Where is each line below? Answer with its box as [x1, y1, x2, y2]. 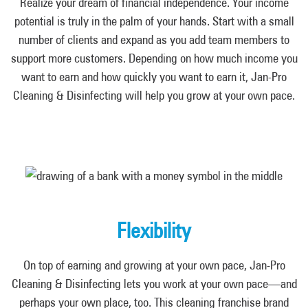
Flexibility [117, 218, 191, 243]
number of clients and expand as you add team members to [19, 32, 289, 47]
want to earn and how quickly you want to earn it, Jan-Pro [21, 69, 287, 84]
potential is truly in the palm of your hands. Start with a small [14, 14, 294, 28]
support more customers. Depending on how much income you [10, 51, 298, 65]
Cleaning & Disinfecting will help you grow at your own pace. [13, 88, 295, 102]
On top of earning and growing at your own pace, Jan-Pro [23, 258, 285, 272]
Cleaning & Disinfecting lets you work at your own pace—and [11, 276, 297, 291]
